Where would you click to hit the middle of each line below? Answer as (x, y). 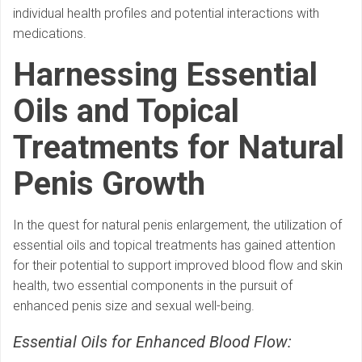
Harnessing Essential (165, 75)
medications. (50, 34)
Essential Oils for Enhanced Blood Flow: (152, 342)
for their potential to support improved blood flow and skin (178, 266)
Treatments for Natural (179, 148)
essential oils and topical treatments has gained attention (174, 246)
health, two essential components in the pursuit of (153, 286)
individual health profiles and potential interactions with (166, 14)
